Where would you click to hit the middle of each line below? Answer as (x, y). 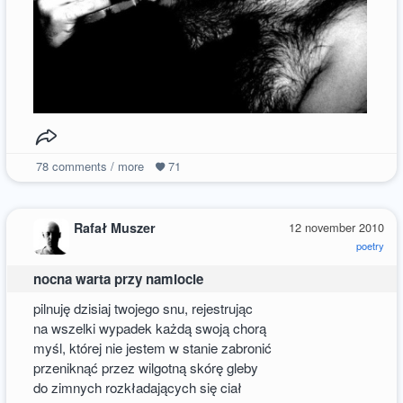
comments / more (96, 166)
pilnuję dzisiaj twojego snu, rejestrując (143, 308)
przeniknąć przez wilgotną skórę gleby (146, 367)
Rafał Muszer (115, 228)
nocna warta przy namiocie (119, 278)
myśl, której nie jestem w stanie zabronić (153, 347)
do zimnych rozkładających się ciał (138, 387)
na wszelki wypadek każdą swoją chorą (150, 327)
